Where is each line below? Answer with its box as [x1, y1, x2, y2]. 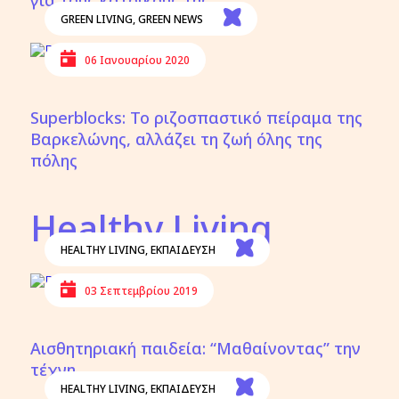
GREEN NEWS [137, 11, 203, 27]
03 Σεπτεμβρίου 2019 [84, 282, 198, 298]
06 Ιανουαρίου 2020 [84, 52, 190, 68]
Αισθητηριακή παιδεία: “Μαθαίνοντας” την [30, 338, 362, 359]
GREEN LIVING [60, 11, 133, 27]
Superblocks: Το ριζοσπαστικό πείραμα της [30, 107, 363, 128]
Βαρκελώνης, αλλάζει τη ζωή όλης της [30, 128, 323, 150]
